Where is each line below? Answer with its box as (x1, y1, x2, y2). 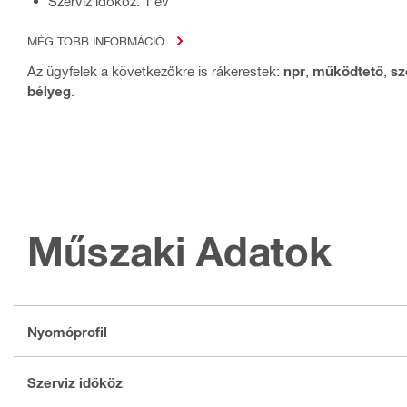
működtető (313, 63, 383, 80)
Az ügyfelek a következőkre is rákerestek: (27, 63, 283, 80)
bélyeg (27, 83, 71, 100)
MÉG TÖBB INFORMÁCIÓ (27, 34, 164, 48)
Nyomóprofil (27, 323, 107, 340)
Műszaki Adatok (27, 227, 332, 276)
